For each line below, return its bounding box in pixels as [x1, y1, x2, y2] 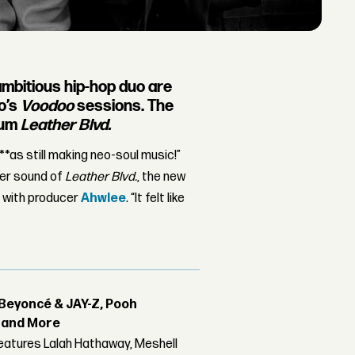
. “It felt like [126, 190, 185, 206]
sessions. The [74, 96, 174, 116]
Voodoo [21, 96, 74, 116]
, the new [137, 169, 186, 185]
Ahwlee [81, 190, 127, 206]
